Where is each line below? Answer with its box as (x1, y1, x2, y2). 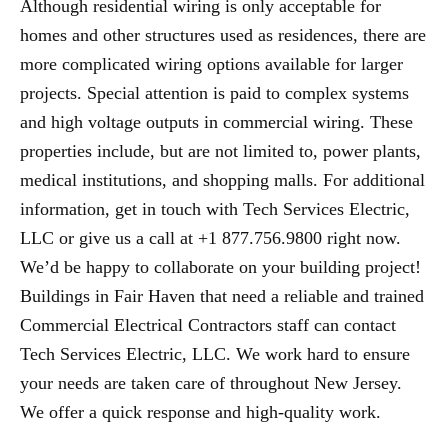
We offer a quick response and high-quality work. (20, 402, 381, 423)
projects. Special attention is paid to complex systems (20, 83, 409, 104)
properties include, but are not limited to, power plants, (20, 141, 421, 162)
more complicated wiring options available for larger (20, 54, 403, 75)
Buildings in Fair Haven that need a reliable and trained (20, 286, 424, 307)
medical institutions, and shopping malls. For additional (20, 170, 425, 191)
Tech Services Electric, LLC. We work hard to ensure (20, 344, 410, 365)
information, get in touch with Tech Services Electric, (20, 199, 410, 220)
